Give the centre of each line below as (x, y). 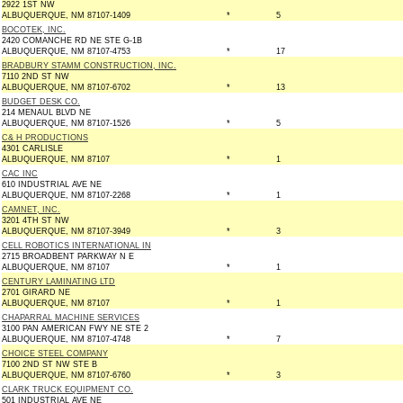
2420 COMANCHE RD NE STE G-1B (72, 40)
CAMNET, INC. (31, 210)
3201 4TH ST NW (36, 220)
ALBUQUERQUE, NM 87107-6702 (66, 87)
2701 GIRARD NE (36, 292)
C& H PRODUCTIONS (45, 138)
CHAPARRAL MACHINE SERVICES (71, 318)
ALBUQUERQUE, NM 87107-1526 (66, 123)
